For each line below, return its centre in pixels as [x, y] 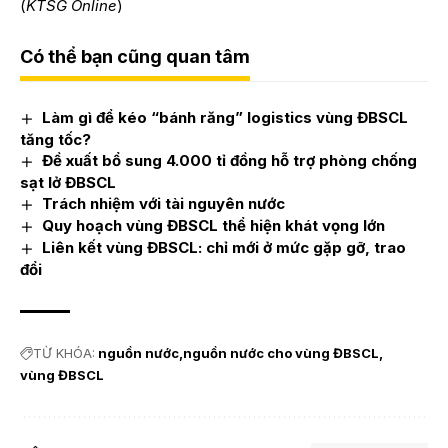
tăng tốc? [55, 140]
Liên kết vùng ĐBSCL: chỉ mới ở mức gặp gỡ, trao [224, 248]
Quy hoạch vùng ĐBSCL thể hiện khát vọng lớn [214, 226]
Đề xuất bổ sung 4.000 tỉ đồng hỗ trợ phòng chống [230, 161]
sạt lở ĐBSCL [68, 183]
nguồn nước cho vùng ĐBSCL [281, 353]
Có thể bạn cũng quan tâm [135, 57]
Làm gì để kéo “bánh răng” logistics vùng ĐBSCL [225, 118]
